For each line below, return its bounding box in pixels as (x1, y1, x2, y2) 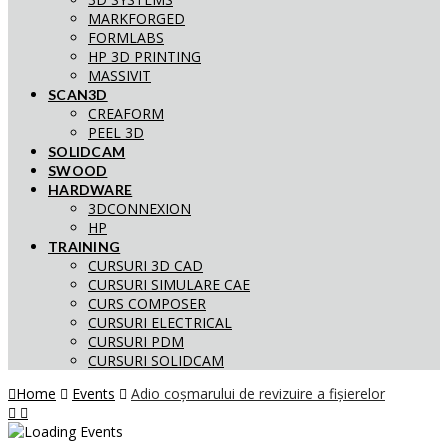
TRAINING (48, 238, 121, 255)
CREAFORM (88, 104, 164, 123)
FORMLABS (88, 28, 164, 47)
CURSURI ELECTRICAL (88, 313, 232, 332)
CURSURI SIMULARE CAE (88, 275, 250, 294)
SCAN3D (48, 86, 108, 103)
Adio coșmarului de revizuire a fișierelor (131, 384, 385, 403)
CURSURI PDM (88, 332, 184, 351)
